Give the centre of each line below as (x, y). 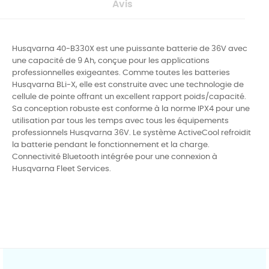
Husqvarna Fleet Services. (62, 169)
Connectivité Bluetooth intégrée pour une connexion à (115, 157)
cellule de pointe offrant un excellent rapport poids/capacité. (129, 97)
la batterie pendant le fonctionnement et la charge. (111, 145)
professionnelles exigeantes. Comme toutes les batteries (121, 73)
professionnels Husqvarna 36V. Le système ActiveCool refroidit (131, 133)
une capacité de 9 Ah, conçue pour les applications (111, 61)
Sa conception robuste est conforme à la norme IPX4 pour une (131, 109)
